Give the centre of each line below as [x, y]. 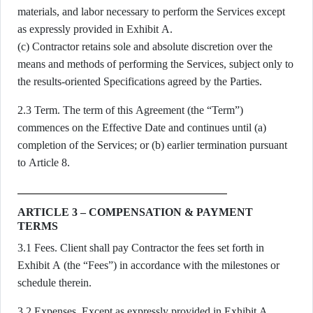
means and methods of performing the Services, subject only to [155, 64]
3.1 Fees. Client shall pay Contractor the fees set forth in [141, 248]
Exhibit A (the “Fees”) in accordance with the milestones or [148, 265]
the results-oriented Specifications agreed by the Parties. [140, 81]
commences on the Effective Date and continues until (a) [142, 128]
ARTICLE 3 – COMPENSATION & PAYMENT [135, 212]
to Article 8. [44, 162]
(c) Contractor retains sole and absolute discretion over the [145, 46]
